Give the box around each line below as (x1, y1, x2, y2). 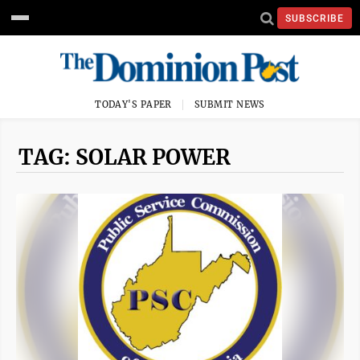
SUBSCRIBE (285, 12, 344, 24)
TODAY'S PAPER (95, 99, 172, 110)
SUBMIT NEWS (194, 99, 265, 110)
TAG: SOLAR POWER (18, 144, 231, 170)
